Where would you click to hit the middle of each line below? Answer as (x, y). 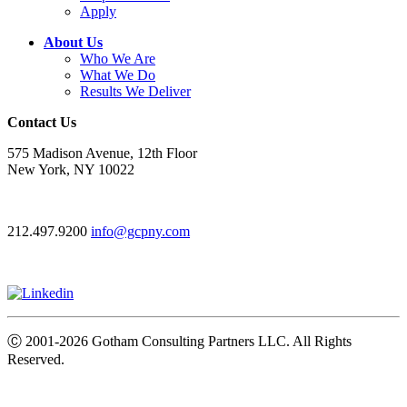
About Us (73, 42)
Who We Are (118, 58)
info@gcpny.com (140, 231)
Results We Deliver (135, 91)
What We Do (118, 74)
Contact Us (42, 122)
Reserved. (36, 359)
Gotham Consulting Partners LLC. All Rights (220, 341)
